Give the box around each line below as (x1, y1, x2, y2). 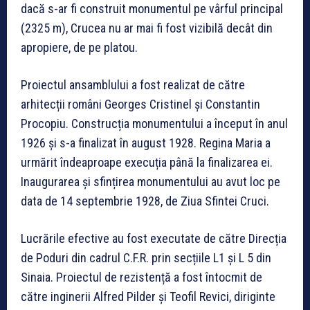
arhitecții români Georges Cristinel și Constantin (21, 96, 260, 111)
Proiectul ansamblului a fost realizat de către (21, 77, 245, 92)
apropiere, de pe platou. (21, 39, 138, 55)
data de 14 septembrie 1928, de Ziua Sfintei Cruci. (21, 193, 269, 208)
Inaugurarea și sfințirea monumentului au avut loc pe (21, 174, 280, 189)
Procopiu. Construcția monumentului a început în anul (21, 116, 288, 131)
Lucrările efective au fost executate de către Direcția (21, 230, 286, 246)
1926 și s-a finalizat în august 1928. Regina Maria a (21, 135, 271, 150)
